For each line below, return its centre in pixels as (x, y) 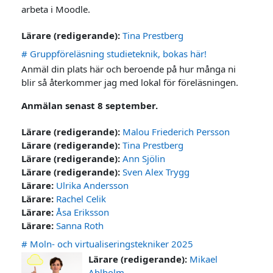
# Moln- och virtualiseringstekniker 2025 (108, 243)
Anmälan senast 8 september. (90, 105)
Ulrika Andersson (93, 185)
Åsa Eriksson (83, 212)
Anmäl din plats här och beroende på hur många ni (129, 69)
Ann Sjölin (144, 158)
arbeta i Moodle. (56, 9)
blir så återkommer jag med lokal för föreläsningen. (130, 82)
